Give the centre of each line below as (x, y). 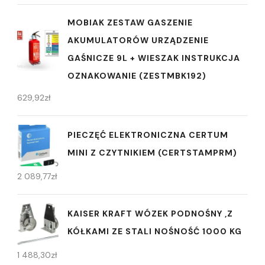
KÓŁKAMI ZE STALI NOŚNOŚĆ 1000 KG (155, 231)
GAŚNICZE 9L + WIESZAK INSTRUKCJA (154, 58)
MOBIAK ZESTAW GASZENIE (130, 22)
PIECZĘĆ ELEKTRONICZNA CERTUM (148, 135)
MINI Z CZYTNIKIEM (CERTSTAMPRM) (152, 153)
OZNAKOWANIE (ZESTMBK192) (137, 75)
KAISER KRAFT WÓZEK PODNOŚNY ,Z (150, 214)
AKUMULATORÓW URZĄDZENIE (138, 40)
